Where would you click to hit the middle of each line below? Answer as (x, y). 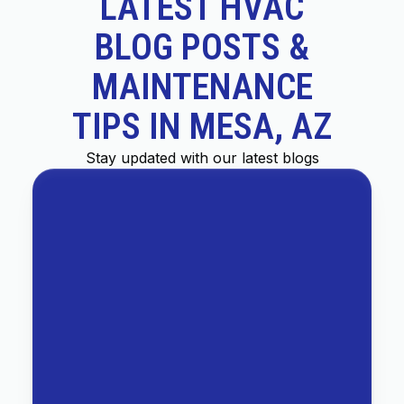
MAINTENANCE (202, 87)
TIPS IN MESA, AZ (202, 126)
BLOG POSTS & (202, 47)
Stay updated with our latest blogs (202, 157)
